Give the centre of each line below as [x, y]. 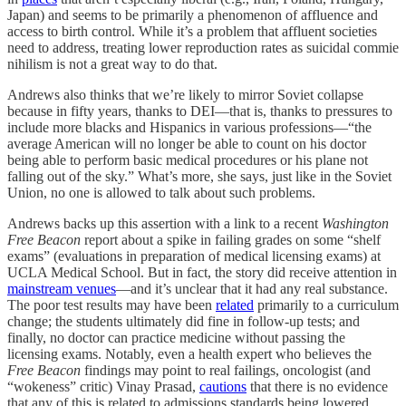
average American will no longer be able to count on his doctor [187, 144]
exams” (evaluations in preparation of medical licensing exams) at [194, 256]
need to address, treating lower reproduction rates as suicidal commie [203, 48]
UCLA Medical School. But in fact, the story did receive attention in [202, 272]
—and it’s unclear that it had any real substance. [252, 289]
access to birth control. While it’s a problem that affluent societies [192, 31]
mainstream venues [62, 289]
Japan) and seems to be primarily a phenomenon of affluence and [193, 15]
